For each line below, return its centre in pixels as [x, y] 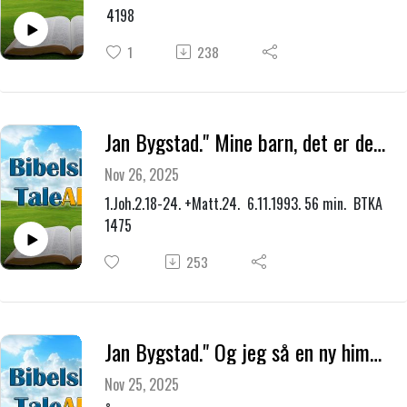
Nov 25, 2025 [141, 385]
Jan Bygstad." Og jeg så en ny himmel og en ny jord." [375, 352]
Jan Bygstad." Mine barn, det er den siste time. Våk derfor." [379, 142]
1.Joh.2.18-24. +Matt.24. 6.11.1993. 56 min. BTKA [243, 204]
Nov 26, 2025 [141, 175]
